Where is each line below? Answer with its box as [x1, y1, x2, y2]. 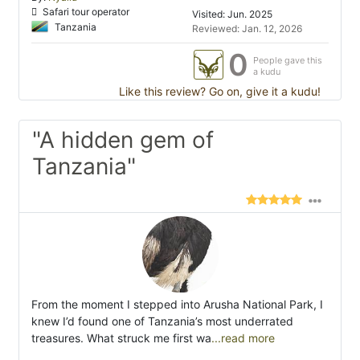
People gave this [253, 55, 322, 66]
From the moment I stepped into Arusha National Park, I [31, 297, 323, 311]
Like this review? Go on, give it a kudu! [116, 84, 321, 98]
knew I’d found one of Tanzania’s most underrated [31, 314, 293, 328]
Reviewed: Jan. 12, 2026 [192, 22, 303, 35]
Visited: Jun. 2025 [192, 8, 272, 20]
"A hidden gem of [32, 126, 214, 153]
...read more [211, 331, 275, 345]
